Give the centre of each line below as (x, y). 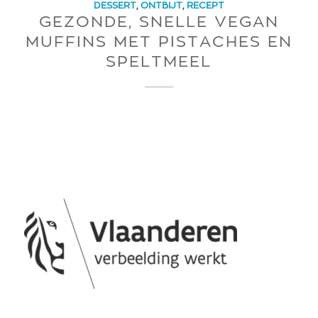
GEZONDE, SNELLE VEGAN (159, 22)
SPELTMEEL (159, 61)
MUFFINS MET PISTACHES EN (159, 42)
